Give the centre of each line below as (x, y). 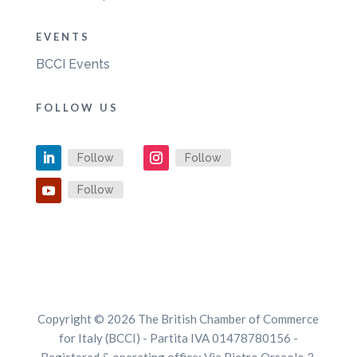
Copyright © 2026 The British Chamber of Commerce (178, 319)
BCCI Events (73, 64)
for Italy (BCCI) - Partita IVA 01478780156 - (178, 338)
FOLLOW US (77, 107)
